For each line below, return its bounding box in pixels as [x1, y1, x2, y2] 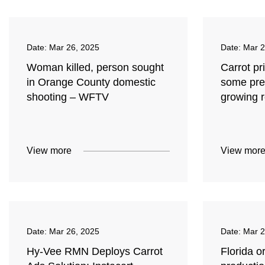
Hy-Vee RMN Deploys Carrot [27, 245, 163, 258]
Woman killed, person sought [27, 62, 164, 74]
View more [27, 146, 72, 156]
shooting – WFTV [27, 91, 109, 104]
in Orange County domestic [27, 76, 156, 89]
